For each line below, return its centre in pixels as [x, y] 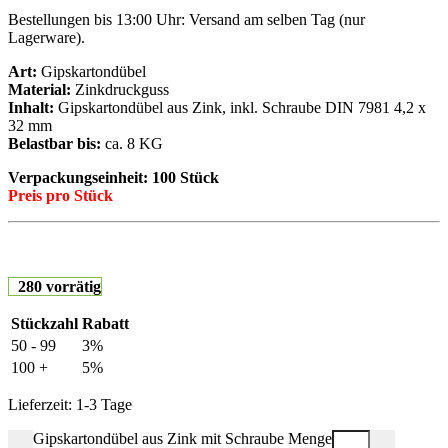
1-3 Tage [104, 404]
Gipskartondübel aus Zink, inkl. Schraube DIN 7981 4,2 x [240, 107]
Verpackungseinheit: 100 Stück [113, 177]
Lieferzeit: [42, 404]
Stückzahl [44, 323]
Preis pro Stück [60, 195]
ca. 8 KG [132, 143]
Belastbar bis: [54, 143]
